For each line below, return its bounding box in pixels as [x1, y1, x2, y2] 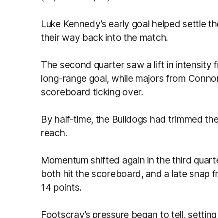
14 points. [41, 181, 82, 193]
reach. [41, 127, 68, 139]
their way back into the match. [41, 31, 168, 43]
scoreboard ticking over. [41, 86, 144, 98]
